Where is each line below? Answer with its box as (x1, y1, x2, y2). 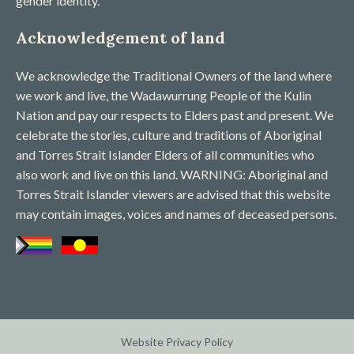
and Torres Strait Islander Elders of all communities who (16, 146, 314, 162)
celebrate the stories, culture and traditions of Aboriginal (16, 126, 322, 142)
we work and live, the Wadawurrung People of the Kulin (16, 87, 311, 103)
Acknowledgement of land (16, 27, 225, 47)
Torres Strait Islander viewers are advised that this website (16, 186, 330, 201)
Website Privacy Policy (121, 334, 233, 348)
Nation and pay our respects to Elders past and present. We (16, 107, 333, 122)
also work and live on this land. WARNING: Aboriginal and (16, 166, 328, 182)
